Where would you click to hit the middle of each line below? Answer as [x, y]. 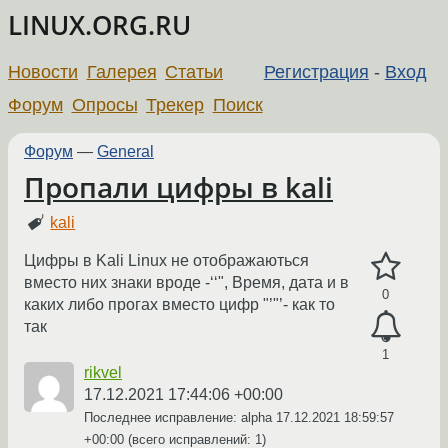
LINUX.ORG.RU [99, 25]
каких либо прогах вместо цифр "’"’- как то [179, 305]
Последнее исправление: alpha [180, 418]
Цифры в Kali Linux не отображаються [166, 261]
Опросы [104, 104]
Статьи [194, 71]
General [125, 151]
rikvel [103, 373]
